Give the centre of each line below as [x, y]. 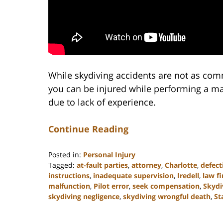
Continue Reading [88, 129]
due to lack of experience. [102, 102]
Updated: [63, 206]
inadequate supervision [133, 175]
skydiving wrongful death [167, 196]
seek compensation [166, 186]
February [63, 217]
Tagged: [61, 165]
